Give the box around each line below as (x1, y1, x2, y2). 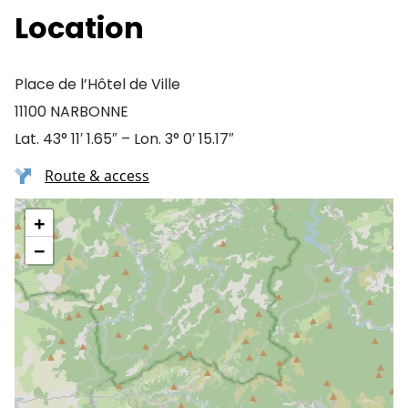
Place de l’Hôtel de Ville (15, 74, 180, 95)
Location (15, 7, 144, 48)
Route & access (45, 166, 149, 186)
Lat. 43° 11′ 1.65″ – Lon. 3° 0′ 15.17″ (15, 128, 234, 149)
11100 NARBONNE (15, 101, 128, 122)
